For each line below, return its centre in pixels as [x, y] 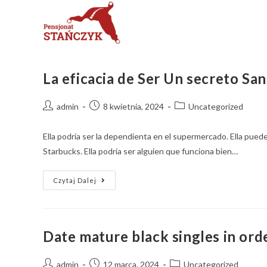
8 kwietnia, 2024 [133, 106]
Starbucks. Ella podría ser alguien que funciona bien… [140, 151]
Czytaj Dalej [75, 180]
